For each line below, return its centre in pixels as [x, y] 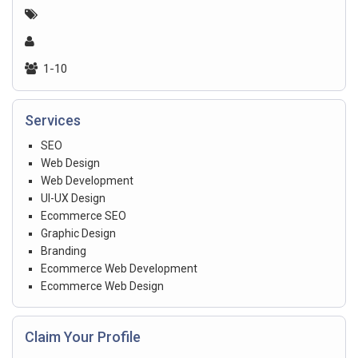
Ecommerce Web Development [119, 268]
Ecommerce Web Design [102, 286]
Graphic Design [78, 233]
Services [53, 120]
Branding [64, 251]
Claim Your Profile [83, 336]
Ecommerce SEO [84, 215]
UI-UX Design [73, 198]
